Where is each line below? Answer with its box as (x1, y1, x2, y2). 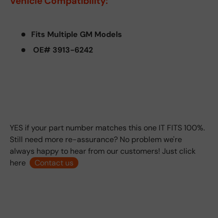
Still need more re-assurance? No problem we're (10, 134, 182, 145)
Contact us (35, 157, 73, 168)
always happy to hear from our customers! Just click (10, 145, 196, 156)
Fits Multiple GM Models (31, 29, 122, 39)
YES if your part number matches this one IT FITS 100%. (10, 122, 205, 133)
